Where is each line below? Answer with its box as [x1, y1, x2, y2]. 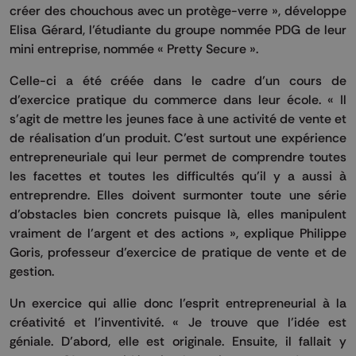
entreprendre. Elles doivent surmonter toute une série [10, 186, 346, 203]
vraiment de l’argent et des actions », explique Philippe [10, 224, 346, 241]
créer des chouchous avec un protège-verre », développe [10, 2, 346, 18]
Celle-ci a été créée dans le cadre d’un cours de [10, 72, 346, 88]
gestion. [10, 262, 54, 279]
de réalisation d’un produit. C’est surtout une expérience [10, 129, 346, 145]
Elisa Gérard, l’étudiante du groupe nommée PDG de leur [10, 21, 346, 37]
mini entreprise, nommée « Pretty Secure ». [10, 40, 258, 56]
